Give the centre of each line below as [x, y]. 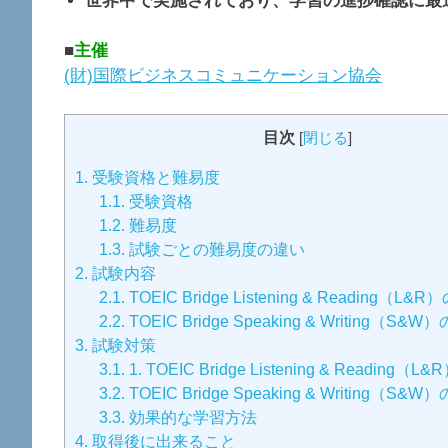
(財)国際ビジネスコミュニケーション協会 [223, 76]
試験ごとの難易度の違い [215, 249]
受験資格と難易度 [154, 177]
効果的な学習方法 [191, 417]
